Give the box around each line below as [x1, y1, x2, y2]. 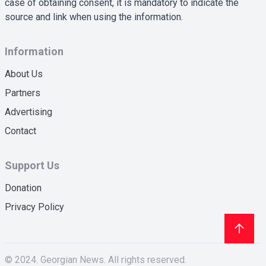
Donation [5, 182, 42, 194]
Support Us [5, 159, 59, 172]
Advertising [5, 106, 52, 118]
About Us [5, 68, 43, 80]
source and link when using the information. [5, 11, 183, 23]
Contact [5, 125, 36, 137]
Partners [5, 87, 40, 99]
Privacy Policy [5, 201, 64, 213]
